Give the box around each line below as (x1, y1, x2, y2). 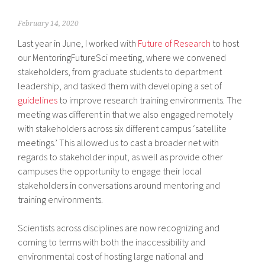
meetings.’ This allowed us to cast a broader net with (18, 136, 219, 148)
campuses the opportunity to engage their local (18, 164, 202, 177)
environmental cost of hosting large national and (18, 250, 204, 262)
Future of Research (138, 37, 211, 49)
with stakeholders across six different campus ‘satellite (18, 122, 227, 134)
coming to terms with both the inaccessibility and (18, 235, 206, 248)
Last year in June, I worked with (18, 37, 138, 49)
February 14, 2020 (18, 19, 79, 28)
